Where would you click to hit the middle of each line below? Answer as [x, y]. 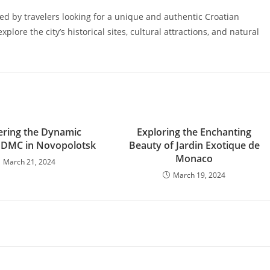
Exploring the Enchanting [194, 132]
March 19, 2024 [199, 175]
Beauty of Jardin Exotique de [194, 145]
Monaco [194, 159]
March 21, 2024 [30, 162]
